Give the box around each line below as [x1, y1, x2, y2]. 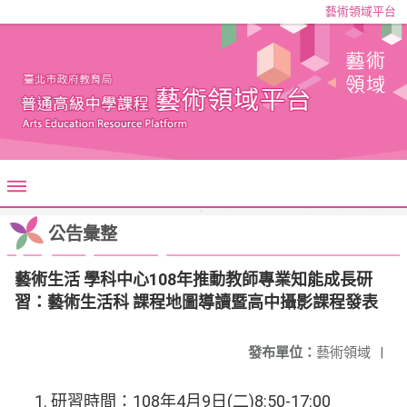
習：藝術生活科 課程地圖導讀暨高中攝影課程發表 [15, 293, 378, 312]
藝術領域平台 [325, 5, 396, 18]
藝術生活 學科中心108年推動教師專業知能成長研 [15, 270, 372, 289]
